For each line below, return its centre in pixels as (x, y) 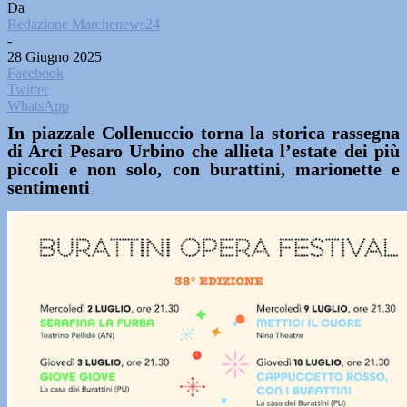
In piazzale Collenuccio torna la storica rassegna (203, 133)
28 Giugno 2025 (55, 57)
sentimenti (49, 187)
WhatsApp (38, 106)
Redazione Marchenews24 (84, 24)
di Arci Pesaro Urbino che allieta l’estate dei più (203, 151)
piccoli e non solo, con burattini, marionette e (203, 169)
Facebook (35, 73)
